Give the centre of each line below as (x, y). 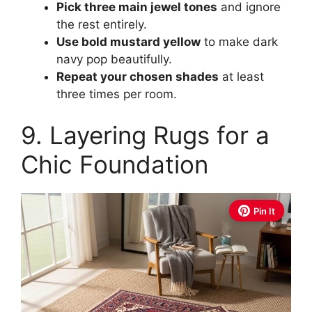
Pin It (264, 211)
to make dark (239, 41)
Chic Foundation (115, 164)
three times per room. (117, 94)
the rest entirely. (102, 24)
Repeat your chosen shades (138, 76)
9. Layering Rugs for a (145, 135)
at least (241, 76)
